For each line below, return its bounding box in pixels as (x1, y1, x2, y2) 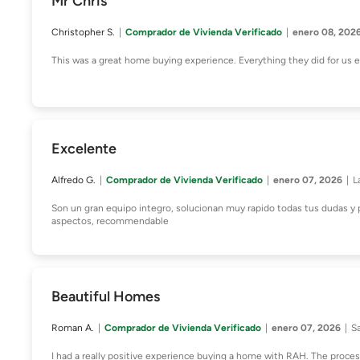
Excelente (51, 140, 117, 157)
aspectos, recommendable (51, 215, 169, 227)
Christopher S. (51, 27, 115, 38)
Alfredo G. (51, 174, 96, 186)
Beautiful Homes (51, 288, 160, 305)
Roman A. (51, 322, 94, 333)
